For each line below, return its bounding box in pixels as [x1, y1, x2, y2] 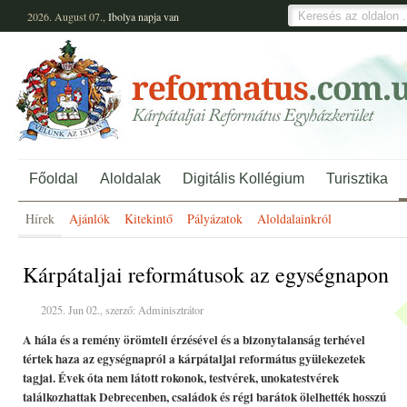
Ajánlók [69, 210, 110, 227]
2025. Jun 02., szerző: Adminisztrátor [41, 303, 203, 317]
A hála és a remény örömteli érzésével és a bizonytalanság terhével [23, 331, 365, 349]
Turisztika [326, 171, 388, 186]
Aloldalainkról [257, 210, 332, 227]
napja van [135, 9, 179, 24]
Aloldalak [100, 171, 161, 186]
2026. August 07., [27, 9, 108, 24]
